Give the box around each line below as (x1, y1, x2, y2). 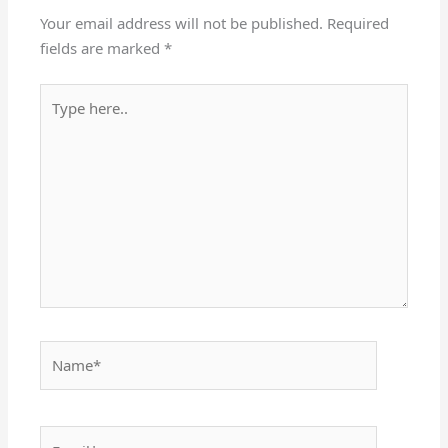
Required (327, 13, 390, 34)
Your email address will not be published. (40, 13, 324, 34)
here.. (39, 109, 79, 130)
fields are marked (40, 38, 165, 59)
